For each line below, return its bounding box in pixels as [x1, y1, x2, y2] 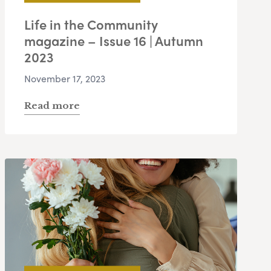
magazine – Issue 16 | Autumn [24, 31, 203, 51]
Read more [24, 100, 80, 112]
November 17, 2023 [24, 71, 105, 86]
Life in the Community [24, 15, 158, 34]
